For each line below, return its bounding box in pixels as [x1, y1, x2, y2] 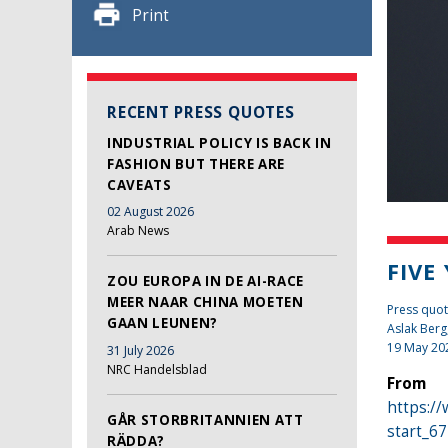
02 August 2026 [107, 203, 194, 221]
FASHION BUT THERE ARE [107, 154, 285, 173]
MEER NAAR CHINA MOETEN [107, 293, 304, 312]
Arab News [107, 222, 169, 240]
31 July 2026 [107, 341, 174, 359]
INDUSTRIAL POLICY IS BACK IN [107, 133, 332, 152]
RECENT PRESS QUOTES [107, 101, 295, 123]
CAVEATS [107, 175, 172, 194]
